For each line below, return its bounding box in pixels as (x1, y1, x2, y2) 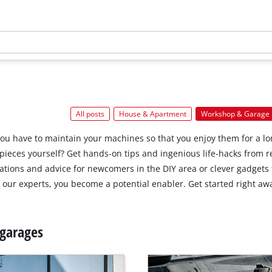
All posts (75, 109, 104, 119)
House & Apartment (118, 109, 186, 119)
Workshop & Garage (200, 109, 270, 119)
